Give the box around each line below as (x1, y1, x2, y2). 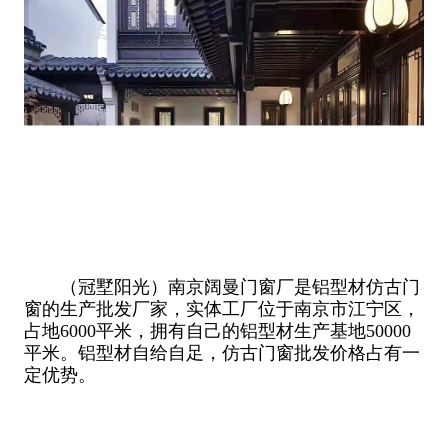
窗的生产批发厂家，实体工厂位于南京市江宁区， (23, 298, 420, 319)
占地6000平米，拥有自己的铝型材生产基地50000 (23, 320, 411, 341)
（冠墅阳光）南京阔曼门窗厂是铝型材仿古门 (23, 276, 420, 297)
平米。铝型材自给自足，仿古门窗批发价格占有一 (23, 342, 420, 363)
